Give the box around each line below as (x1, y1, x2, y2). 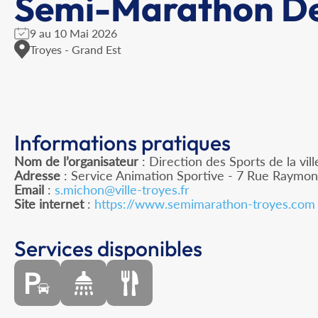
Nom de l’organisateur (14, 153, 138, 170)
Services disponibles (14, 235, 202, 263)
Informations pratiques (14, 129, 231, 157)
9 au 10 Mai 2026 (30, 26, 117, 40)
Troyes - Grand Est (30, 42, 121, 56)
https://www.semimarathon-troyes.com (94, 196, 315, 212)
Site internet (14, 196, 84, 212)
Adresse (14, 168, 60, 184)
